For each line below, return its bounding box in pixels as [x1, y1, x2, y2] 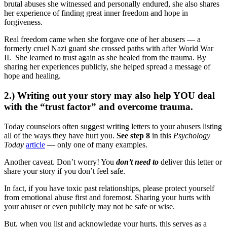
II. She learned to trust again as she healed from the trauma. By [4, 53, 206, 62]
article [26, 140, 45, 149]
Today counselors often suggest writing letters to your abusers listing [4, 122, 222, 131]
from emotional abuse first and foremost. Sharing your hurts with [4, 193, 210, 202]
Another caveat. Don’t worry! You [4, 157, 116, 166]
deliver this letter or [159, 157, 222, 166]
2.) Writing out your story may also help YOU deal [4, 90, 215, 101]
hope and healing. [4, 71, 61, 81]
